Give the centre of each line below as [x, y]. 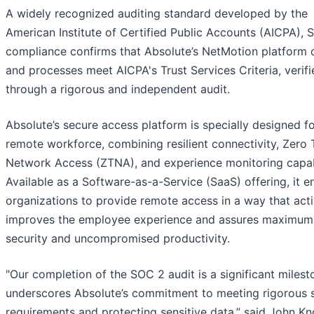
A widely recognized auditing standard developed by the [157, 14]
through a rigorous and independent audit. [118, 89]
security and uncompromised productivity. [118, 239]
